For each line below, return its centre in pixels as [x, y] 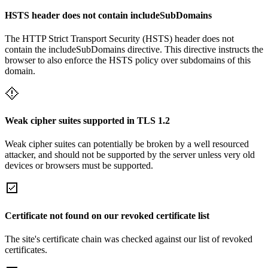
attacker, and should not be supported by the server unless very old [130, 155]
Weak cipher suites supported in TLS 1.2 [87, 121]
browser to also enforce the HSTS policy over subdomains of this [128, 60]
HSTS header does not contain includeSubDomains [108, 15]
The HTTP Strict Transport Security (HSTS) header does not [119, 38]
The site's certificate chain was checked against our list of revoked [129, 239]
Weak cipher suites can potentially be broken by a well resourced [127, 144]
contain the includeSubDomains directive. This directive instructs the [134, 49]
